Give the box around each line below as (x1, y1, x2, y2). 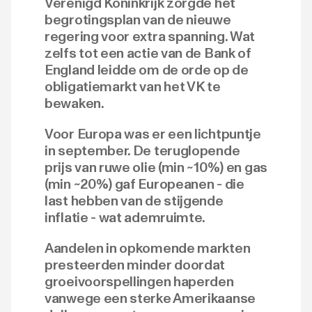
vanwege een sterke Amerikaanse (45, 290, 256, 306)
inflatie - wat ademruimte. (45, 209, 206, 226)
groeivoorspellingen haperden (45, 273, 234, 290)
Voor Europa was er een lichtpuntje (45, 125, 261, 142)
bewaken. (45, 95, 107, 111)
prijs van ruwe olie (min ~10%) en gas (45, 159, 267, 175)
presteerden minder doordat (45, 256, 226, 273)
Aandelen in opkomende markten (45, 240, 251, 256)
